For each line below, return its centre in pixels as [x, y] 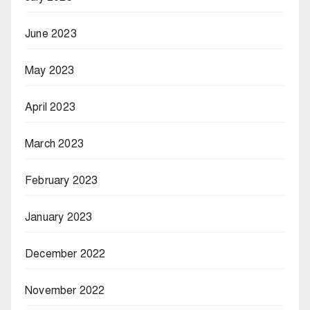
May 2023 [50, 70]
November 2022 [65, 290]
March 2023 [54, 144]
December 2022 [65, 254]
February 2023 [62, 180]
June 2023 [51, 34]
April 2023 [50, 107]
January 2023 [59, 217]
